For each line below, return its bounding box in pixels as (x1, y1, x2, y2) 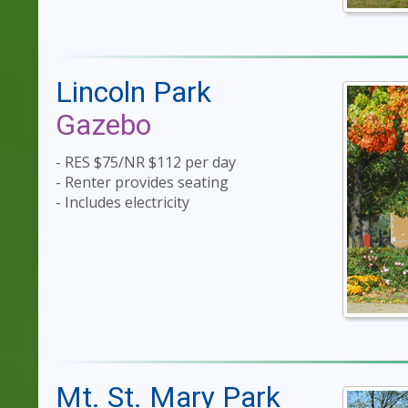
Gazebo (56, 107, 151, 142)
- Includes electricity (56, 192, 189, 213)
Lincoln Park (56, 75, 211, 109)
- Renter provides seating (56, 172, 229, 193)
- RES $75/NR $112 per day (56, 152, 236, 173)
